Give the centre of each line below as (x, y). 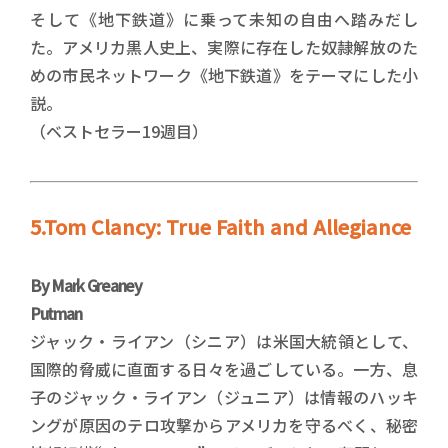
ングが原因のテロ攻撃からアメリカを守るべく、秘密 (224, 424)
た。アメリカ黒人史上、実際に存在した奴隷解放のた (224, 46)
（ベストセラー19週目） (119, 130)
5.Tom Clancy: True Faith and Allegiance (220, 226)
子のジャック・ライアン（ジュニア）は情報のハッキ (224, 396)
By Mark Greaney (86, 284)
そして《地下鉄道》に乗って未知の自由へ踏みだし (224, 18)
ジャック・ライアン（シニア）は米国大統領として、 (224, 340)
